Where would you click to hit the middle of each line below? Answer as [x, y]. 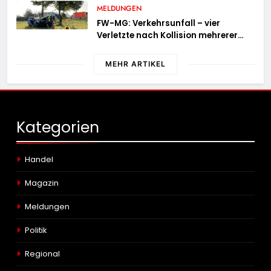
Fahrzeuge [119, 48]
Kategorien [58, 128]
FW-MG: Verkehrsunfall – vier [159, 24]
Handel [39, 160]
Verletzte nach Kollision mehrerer [168, 36]
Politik [36, 230]
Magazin [42, 183]
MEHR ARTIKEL [135, 64]
